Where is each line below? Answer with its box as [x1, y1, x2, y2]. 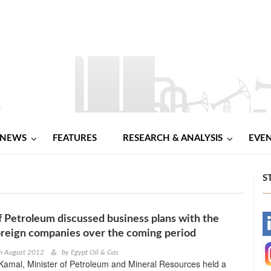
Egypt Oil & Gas [70, 248, 119, 256]
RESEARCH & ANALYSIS [123, 133, 223, 143]
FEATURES [53, 133, 97, 143]
